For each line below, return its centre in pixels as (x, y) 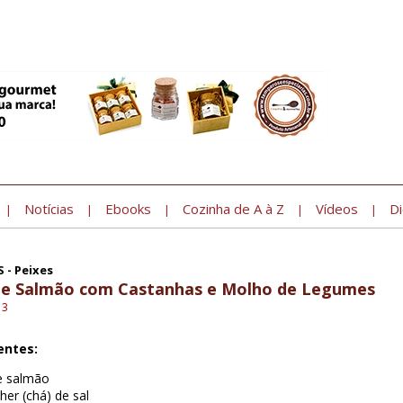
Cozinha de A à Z (233, 209)
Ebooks (128, 209)
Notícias (49, 209)
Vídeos (337, 209)
